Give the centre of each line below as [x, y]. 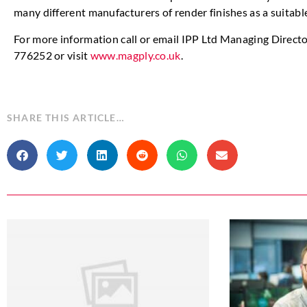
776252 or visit [52, 55]
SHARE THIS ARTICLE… [66, 117]
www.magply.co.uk [135, 55]
